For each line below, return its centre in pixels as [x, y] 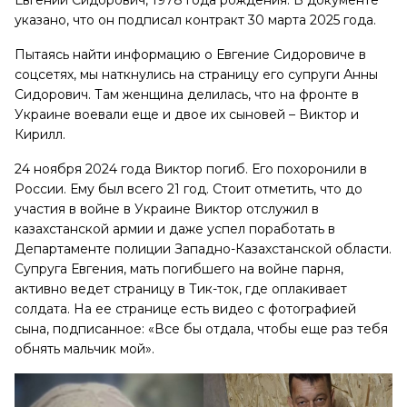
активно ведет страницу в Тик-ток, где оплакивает [181, 288]
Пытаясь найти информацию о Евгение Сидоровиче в [190, 54]
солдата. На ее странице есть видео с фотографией [185, 308]
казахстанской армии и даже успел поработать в [175, 228]
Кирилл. [40, 134]
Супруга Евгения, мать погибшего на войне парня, [179, 268]
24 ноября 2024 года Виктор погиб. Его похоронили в [191, 169]
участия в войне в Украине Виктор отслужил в [167, 208]
